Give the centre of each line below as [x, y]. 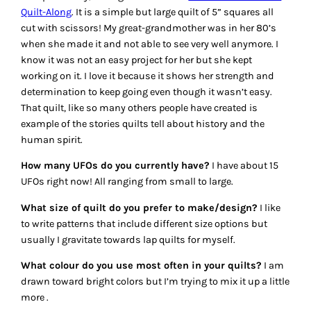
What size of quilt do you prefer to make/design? [140, 208]
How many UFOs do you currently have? [116, 166]
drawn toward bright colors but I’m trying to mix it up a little [155, 282]
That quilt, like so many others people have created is [140, 108]
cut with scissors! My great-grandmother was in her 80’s [149, 28]
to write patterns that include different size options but [144, 224]
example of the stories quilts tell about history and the [143, 124]
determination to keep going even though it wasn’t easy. [147, 92]
